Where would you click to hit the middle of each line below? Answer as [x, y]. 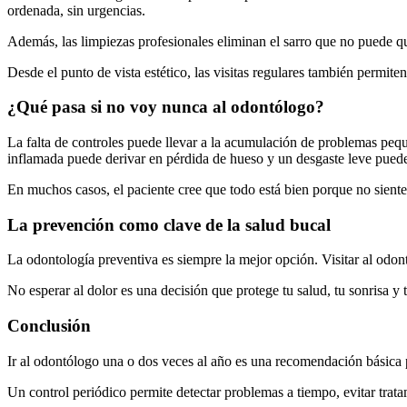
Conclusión [49, 326]
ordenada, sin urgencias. [76, 10]
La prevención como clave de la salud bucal [169, 224]
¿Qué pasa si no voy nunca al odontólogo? [166, 107]
